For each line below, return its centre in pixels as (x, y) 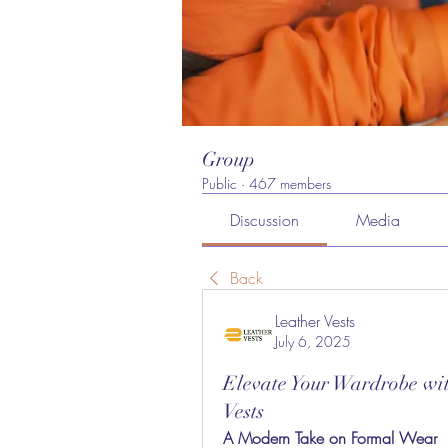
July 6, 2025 (313, 341)
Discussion (265, 220)
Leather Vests (315, 321)
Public (219, 183)
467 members (290, 183)
